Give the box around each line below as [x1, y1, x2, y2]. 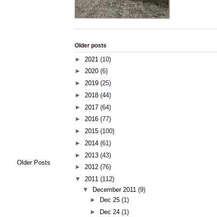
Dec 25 [100, 196, 122, 204]
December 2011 [92, 186, 138, 193]
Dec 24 [100, 208, 122, 216]
